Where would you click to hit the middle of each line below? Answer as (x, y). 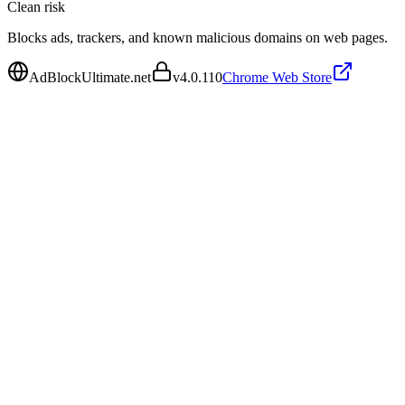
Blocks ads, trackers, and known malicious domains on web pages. (198, 37)
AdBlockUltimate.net (90, 77)
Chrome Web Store (277, 77)
